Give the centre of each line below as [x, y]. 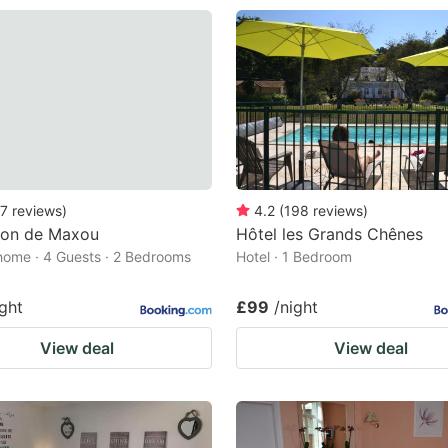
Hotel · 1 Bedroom [294, 256]
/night [296, 306]
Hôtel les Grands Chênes [329, 233]
